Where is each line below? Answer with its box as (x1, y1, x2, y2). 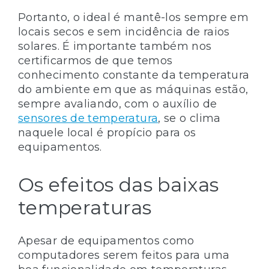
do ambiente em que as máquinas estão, (18, 82, 249, 96)
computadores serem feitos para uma (18, 248, 230, 262)
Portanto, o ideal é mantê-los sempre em (18, 10, 249, 24)
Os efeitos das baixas (18, 172, 219, 196)
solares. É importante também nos (18, 39, 212, 53)
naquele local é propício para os (18, 125, 196, 139)
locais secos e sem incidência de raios (18, 25, 230, 38)
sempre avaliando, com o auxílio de (18, 97, 217, 110)
